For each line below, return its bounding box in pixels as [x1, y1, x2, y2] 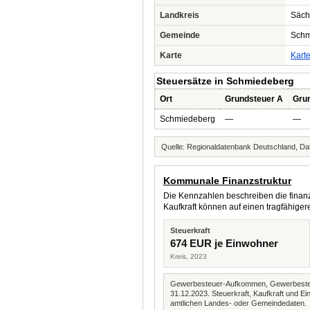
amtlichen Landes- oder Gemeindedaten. [170, 299, 307, 307]
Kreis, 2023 [170, 253, 207, 260]
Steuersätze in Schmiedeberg [156, 75, 294, 86]
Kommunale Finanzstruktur [163, 175, 291, 186]
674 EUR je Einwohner [170, 237, 278, 249]
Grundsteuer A [225, 94, 283, 104]
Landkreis [160, 10, 199, 20]
